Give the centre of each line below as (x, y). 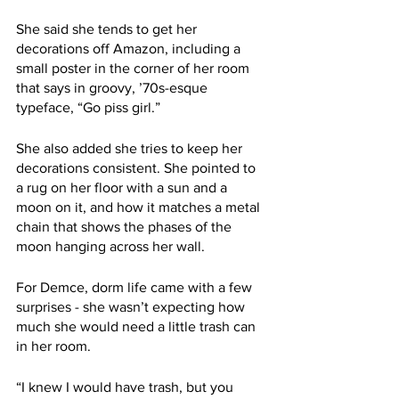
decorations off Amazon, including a (130, 49)
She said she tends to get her (108, 29)
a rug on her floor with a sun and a (123, 188)
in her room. (53, 346)
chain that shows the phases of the (126, 227)
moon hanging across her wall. (110, 247)
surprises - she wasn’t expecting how (132, 307)
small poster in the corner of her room (134, 69)
